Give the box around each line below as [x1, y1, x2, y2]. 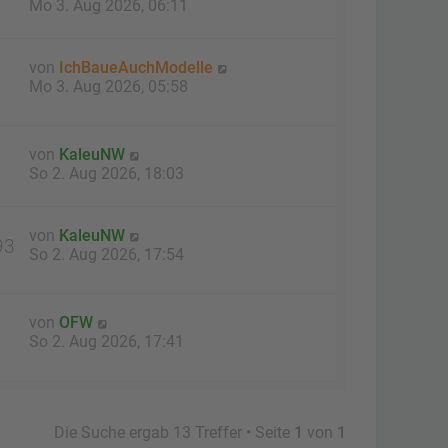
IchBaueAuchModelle [59, 57, 213, 77]
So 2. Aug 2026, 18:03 [29, 163, 184, 183]
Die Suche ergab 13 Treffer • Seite [54, 422, 294, 442]
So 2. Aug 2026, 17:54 [29, 244, 184, 264]
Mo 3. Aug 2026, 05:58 [29, 76, 188, 96]
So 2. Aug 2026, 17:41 [29, 331, 184, 351]
